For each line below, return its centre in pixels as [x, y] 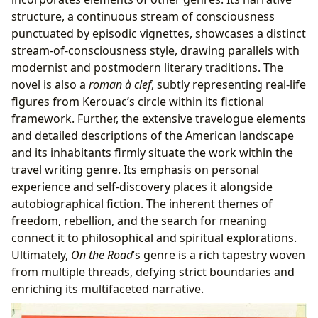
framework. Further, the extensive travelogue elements [159, 118]
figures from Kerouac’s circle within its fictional [138, 101]
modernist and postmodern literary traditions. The [147, 67]
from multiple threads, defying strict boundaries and [153, 272]
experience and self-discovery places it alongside [142, 186]
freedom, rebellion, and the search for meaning [139, 220]
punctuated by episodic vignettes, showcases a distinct [159, 33]
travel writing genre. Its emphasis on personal [135, 169]
